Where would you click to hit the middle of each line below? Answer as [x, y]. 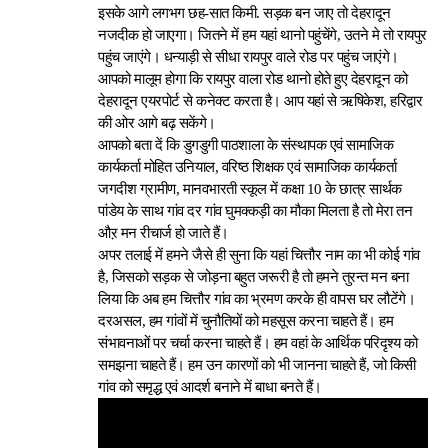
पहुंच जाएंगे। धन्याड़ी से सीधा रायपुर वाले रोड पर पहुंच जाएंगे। [248, 57]
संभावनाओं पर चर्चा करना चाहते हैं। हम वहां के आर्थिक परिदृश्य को [258, 343]
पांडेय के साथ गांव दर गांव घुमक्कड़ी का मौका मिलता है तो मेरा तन [255, 211]
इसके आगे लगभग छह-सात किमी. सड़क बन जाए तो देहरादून [244, 13]
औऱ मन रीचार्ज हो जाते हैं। [163, 233]
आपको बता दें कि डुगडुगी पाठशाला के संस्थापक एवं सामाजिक [246, 145]
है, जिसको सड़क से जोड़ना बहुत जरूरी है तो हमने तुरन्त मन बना [253, 277]
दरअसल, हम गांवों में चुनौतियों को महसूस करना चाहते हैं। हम [246, 321]
